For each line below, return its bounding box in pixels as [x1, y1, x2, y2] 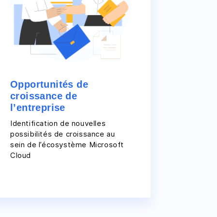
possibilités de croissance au [10, 129, 115, 139]
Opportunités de [10, 79, 88, 90]
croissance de [10, 91, 77, 101]
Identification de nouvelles [10, 119, 106, 128]
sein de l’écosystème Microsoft [10, 140, 124, 149]
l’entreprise [10, 102, 65, 113]
